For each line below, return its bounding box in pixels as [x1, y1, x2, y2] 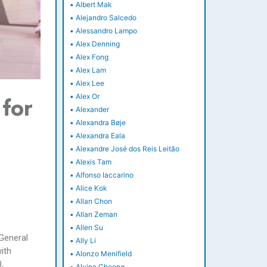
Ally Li [75, 236, 96, 246]
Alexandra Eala [75, 131, 125, 141]
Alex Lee [75, 79, 104, 88]
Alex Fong [75, 52, 108, 62]
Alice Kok [75, 184, 107, 193]
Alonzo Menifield [75, 249, 132, 259]
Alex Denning [75, 39, 120, 49]
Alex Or [75, 92, 100, 101]
